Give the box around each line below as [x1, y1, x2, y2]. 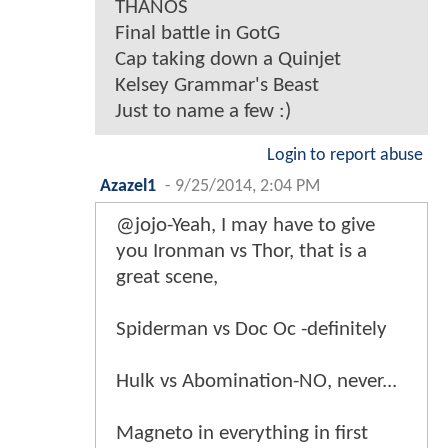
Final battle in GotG [115, 23, 280, 45]
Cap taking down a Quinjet [115, 49, 341, 71]
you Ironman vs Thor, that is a [116, 241, 367, 263]
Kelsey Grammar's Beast [115, 75, 319, 97]
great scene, [116, 267, 218, 289]
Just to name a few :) [115, 101, 291, 123]
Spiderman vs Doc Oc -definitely [116, 319, 387, 341]
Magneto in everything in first [116, 423, 368, 445]
